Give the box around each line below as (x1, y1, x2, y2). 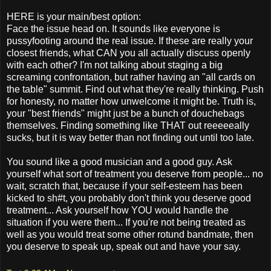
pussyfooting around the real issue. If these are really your (7, 36, 253, 47)
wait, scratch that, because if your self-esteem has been (7, 181, 243, 192)
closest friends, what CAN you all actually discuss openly (7, 48, 250, 59)
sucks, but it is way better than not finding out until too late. (7, 132, 254, 143)
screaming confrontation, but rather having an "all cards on (7, 72, 255, 83)
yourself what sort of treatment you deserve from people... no (7, 169, 263, 180)
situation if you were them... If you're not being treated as (7, 217, 246, 228)
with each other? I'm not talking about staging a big (7, 60, 223, 71)
